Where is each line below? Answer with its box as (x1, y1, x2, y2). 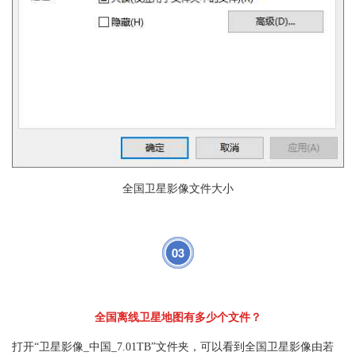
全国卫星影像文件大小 (122, 182, 234, 195)
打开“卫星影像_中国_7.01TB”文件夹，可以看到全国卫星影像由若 (12, 340, 334, 353)
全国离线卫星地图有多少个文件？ (95, 311, 261, 323)
